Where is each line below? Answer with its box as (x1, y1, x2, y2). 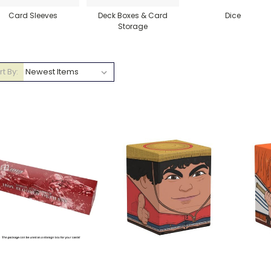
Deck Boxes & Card (98, 10, 168, 21)
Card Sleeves (8, 10, 57, 21)
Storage (118, 21, 148, 31)
